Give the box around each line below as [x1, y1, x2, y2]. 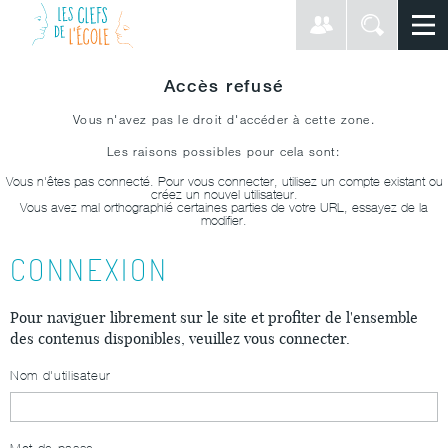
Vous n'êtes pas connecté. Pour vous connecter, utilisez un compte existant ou [5, 174, 443, 189]
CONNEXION [10, 250, 169, 289]
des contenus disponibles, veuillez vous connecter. [10, 329, 350, 348]
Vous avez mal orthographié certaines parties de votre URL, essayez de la [20, 200, 428, 215]
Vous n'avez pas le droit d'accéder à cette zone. [73, 111, 375, 127]
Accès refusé [163, 75, 285, 96]
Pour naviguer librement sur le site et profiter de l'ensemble [10, 308, 418, 327]
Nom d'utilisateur [10, 368, 112, 383]
